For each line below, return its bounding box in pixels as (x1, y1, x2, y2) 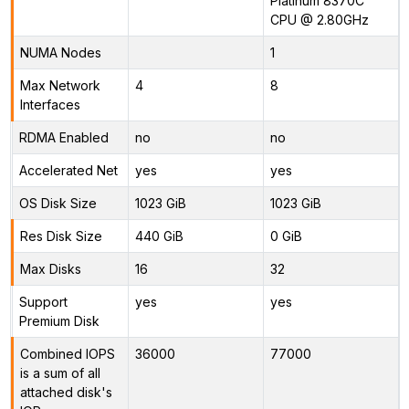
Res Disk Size (19, 227, 102, 244)
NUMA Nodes (19, 44, 101, 60)
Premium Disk (18, 312, 100, 329)
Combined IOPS (19, 345, 115, 362)
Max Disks (19, 260, 81, 277)
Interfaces (19, 96, 80, 112)
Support (18, 293, 68, 309)
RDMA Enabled (18, 129, 109, 145)
